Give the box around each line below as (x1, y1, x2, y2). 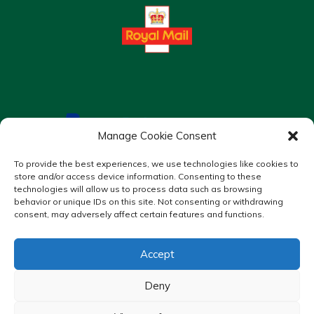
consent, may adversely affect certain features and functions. (14, 209, 264, 219)
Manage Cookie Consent (97, 129, 217, 142)
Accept (139, 247, 175, 261)
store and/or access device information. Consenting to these (14, 171, 261, 182)
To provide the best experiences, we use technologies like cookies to (14, 158, 299, 169)
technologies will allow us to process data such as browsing (14, 184, 262, 194)
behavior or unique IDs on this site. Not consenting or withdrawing (14, 196, 283, 207)
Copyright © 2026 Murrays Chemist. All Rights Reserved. (28, 257, 286, 271)
